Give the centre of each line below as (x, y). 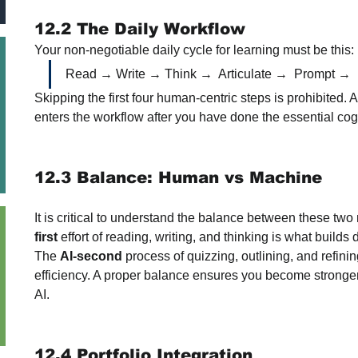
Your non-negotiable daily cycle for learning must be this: (194, 50)
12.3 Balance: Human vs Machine (178, 177)
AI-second (91, 256)
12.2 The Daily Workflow (140, 29)
